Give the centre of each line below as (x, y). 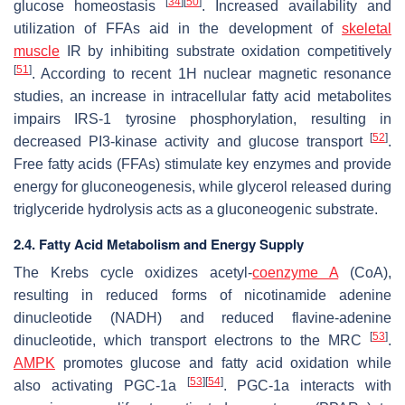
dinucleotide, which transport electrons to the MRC (192, 340)
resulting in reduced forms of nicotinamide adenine (202, 295)
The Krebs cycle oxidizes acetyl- (133, 272)
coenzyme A (296, 272)
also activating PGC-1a (100, 385)
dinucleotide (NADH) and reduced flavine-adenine (202, 317)
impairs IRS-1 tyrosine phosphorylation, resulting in (202, 118)
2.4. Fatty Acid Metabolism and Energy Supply (159, 244)
